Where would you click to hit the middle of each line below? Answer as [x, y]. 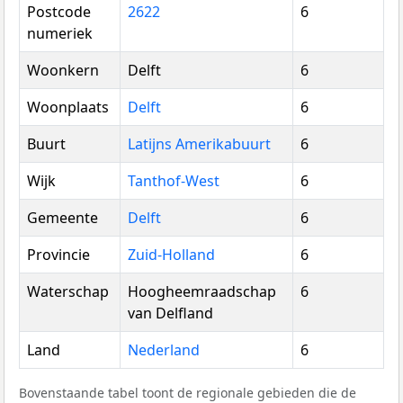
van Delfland [170, 313]
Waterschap [68, 292]
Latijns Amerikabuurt [199, 144]
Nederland [164, 350]
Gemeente [63, 218]
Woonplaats [68, 107]
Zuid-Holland [171, 255]
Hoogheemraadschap [202, 292]
